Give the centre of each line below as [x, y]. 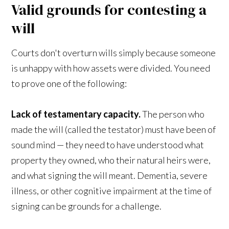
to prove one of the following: [69, 83]
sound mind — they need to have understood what [108, 144]
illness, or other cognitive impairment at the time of [112, 190]
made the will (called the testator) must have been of [114, 129]
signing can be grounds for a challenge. [87, 206]
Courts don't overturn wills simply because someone [114, 52]
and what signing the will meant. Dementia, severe [110, 175]
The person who [173, 114]
